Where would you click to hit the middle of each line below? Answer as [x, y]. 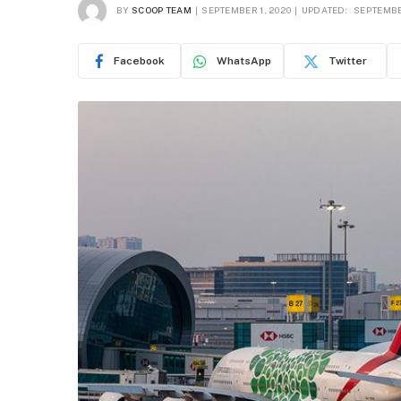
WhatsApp [244, 61]
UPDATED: [324, 9]
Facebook [139, 61]
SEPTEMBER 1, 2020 [247, 9]
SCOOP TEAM [161, 9]
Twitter [348, 61]
